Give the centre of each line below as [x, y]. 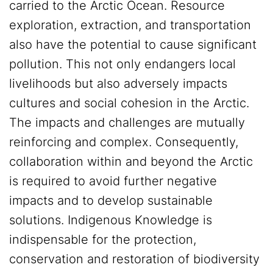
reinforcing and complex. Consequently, [124, 142]
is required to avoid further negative [113, 181]
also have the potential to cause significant [133, 45]
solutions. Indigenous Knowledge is [111, 220]
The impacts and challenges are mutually [127, 123]
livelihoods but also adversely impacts [118, 84]
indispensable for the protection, [103, 240]
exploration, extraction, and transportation [130, 25]
